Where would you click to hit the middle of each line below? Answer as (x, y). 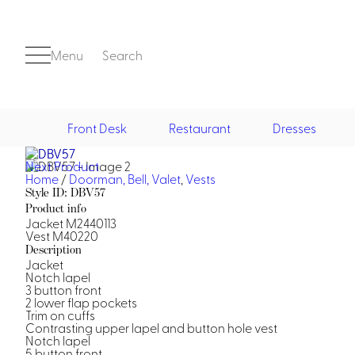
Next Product (62, 166)
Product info (56, 208)
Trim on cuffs (60, 315)
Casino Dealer (175, 326)
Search (122, 54)
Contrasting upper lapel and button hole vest (151, 327)
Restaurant (200, 128)
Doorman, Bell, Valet (125, 178)
